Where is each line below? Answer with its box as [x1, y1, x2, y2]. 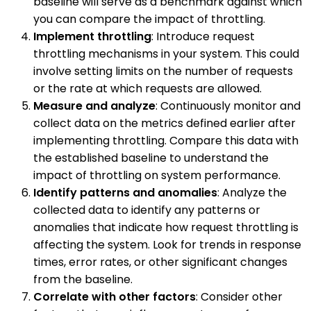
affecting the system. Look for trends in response [33, 237, 301, 253]
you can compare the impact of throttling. [33, 11, 265, 28]
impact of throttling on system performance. [33, 167, 280, 184]
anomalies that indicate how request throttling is [33, 219, 299, 236]
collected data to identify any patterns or [33, 202, 260, 219]
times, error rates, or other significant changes [33, 254, 287, 271]
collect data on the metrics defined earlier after [33, 115, 296, 132]
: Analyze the [217, 185, 287, 201]
